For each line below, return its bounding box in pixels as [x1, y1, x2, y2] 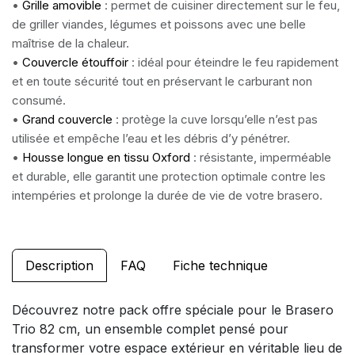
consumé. [12, 93, 66, 109]
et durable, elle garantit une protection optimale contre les [12, 169, 326, 185]
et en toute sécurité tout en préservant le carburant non [12, 74, 312, 90]
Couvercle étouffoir [22, 55, 128, 71]
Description [25, 257, 94, 273]
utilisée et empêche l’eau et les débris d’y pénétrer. [12, 131, 290, 147]
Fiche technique [173, 257, 268, 273]
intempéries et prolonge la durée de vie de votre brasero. [12, 188, 323, 204]
